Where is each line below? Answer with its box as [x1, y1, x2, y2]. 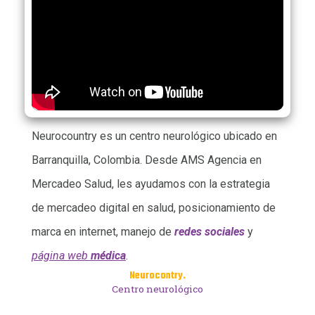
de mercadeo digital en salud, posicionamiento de [32, 201, 276, 215]
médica [91, 249, 126, 263]
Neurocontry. [129, 268, 186, 285]
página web [32, 249, 88, 263]
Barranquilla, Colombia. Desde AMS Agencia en [32, 153, 262, 167]
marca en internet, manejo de [32, 225, 174, 239]
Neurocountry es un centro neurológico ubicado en [32, 129, 277, 143]
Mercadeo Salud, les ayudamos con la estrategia [32, 177, 270, 191]
